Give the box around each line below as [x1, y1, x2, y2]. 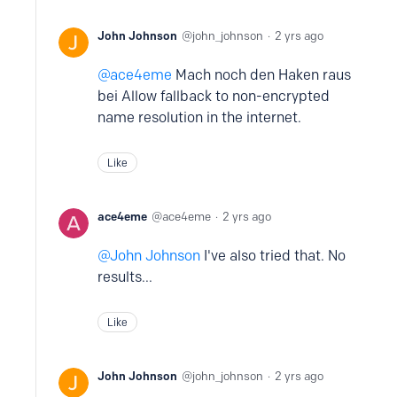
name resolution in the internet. [97, 109, 301, 126]
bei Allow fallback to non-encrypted [97, 88, 330, 105]
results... [97, 269, 152, 285]
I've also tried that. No [200, 247, 346, 264]
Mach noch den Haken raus [172, 66, 351, 83]
